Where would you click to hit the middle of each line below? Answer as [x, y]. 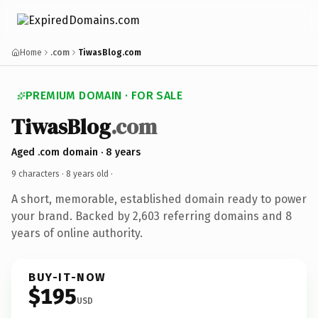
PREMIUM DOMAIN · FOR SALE [104, 95]
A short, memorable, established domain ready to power [159, 199]
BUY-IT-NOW [67, 277]
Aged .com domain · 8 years [76, 152]
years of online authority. [77, 233]
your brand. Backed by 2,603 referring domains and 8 [152, 216]
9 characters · [39, 174]
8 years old [87, 174]
